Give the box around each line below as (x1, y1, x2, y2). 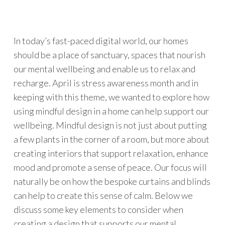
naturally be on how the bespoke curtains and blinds (13, 176, 210, 187)
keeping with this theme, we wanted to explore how (13, 91, 209, 102)
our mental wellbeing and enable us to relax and (13, 63, 195, 74)
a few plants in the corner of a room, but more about (13, 134, 209, 145)
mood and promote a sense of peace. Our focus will (13, 162, 207, 173)
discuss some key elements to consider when (13, 204, 183, 215)
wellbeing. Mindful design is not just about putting (13, 120, 207, 131)
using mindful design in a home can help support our (13, 105, 209, 117)
